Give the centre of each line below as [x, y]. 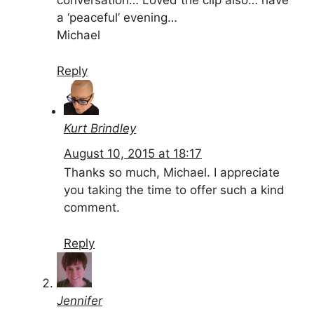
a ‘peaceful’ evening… [117, 18]
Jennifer [80, 300]
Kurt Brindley [100, 128]
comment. [92, 208]
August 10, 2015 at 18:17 [133, 154]
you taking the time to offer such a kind [174, 190]
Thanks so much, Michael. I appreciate [172, 173]
